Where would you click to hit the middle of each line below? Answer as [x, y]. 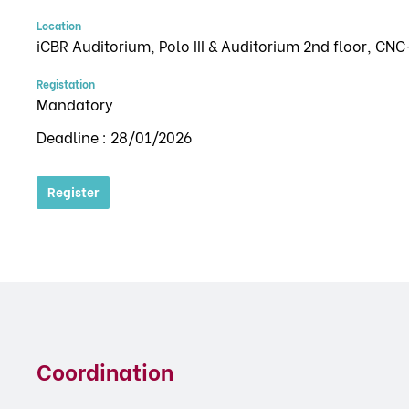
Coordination [105, 370]
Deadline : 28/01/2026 [114, 136]
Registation [66, 84]
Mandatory [75, 104]
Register [73, 191]
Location [59, 25]
